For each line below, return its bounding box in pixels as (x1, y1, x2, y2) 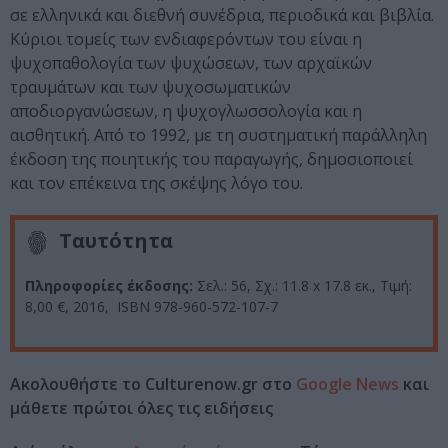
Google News (296, 372, 399, 395)
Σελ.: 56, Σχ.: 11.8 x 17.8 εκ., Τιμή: (197, 275, 412, 295)
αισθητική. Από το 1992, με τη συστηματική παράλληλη (10, 124, 427, 147)
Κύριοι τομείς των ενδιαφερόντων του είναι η (10, 28, 362, 51)
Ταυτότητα (59, 227, 173, 255)
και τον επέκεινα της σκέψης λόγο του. (10, 172, 303, 195)
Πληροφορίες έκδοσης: (25, 275, 197, 295)
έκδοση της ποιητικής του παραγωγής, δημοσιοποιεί (10, 148, 413, 171)
